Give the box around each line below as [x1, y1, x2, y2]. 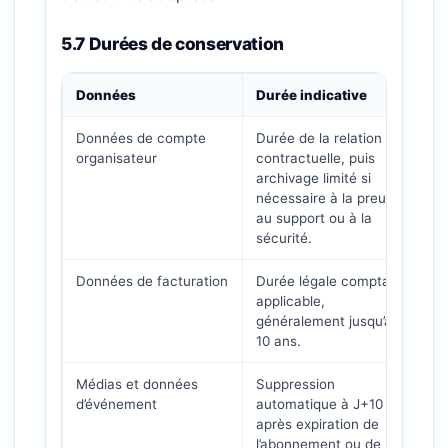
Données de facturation [76, 273, 228, 289]
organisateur [76, 150, 157, 166]
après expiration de [256, 416, 379, 432]
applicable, [256, 293, 325, 309]
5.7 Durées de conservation [61, 33, 285, 54]
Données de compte [76, 130, 206, 146]
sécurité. [256, 230, 312, 246]
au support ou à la [256, 210, 372, 226]
